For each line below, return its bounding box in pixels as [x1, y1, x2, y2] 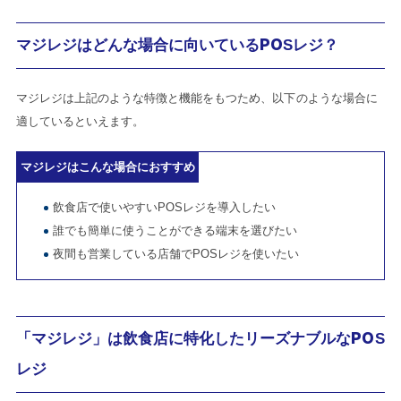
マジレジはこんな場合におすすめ [20, 159, 196, 174]
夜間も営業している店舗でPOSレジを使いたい [52, 246, 300, 260]
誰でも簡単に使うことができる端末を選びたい [52, 223, 298, 237]
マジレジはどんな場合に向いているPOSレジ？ [15, 36, 339, 54]
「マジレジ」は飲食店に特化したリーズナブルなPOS [15, 329, 385, 347]
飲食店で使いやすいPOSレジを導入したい [52, 200, 277, 214]
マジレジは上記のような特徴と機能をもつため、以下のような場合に [15, 90, 378, 105]
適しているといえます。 [15, 114, 145, 128]
